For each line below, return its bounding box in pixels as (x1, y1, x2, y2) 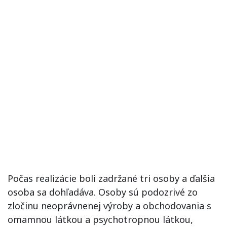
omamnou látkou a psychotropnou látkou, (8, 213, 193, 225)
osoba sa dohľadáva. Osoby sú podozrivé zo (8, 185, 198, 198)
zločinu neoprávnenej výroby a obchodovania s (8, 199, 211, 212)
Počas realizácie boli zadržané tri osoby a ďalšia (8, 172, 215, 184)
